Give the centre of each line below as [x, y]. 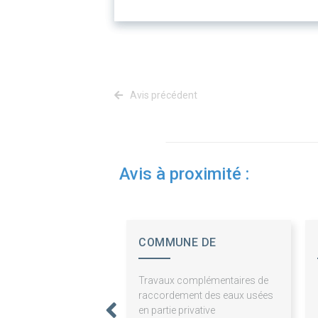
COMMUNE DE [177, 243]
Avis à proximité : [184, 174]
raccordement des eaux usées [206, 296]
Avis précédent [163, 95]
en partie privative [177, 311]
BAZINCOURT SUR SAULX [208, 264]
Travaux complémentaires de [204, 281]
